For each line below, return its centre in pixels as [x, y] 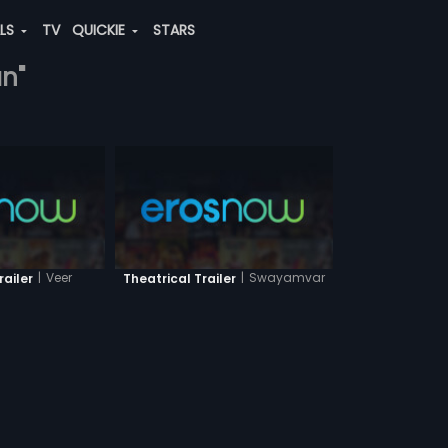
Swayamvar [286, 277]
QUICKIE [100, 30]
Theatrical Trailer [179, 278]
